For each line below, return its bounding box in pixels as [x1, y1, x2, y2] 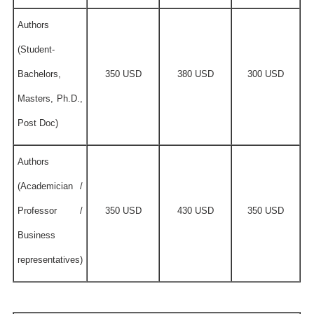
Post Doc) [18, 117, 59, 128]
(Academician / [18, 180, 83, 191]
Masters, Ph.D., [18, 93, 83, 104]
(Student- [18, 43, 55, 55]
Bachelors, [18, 68, 62, 79]
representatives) [18, 254, 83, 265]
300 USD [247, 68, 285, 79]
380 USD [177, 68, 214, 79]
